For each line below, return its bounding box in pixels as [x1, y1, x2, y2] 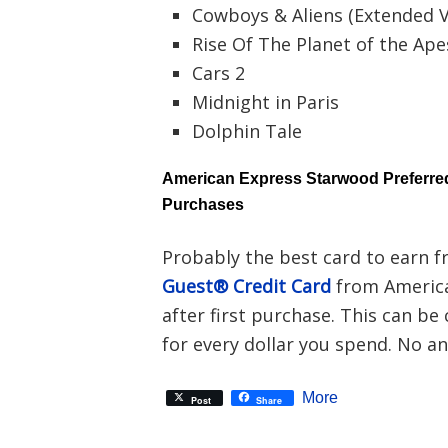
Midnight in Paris [192, 90, 339, 114]
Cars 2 [192, 61, 245, 85]
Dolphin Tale [192, 119, 302, 143]
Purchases [162, 196, 244, 213]
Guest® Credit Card [162, 274, 331, 298]
